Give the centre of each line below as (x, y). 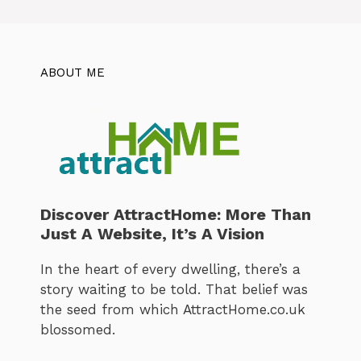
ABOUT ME (73, 73)
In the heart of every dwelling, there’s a (170, 269)
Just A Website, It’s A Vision (152, 233)
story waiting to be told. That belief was (174, 289)
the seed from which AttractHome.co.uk (173, 309)
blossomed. (78, 329)
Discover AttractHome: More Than (176, 214)
